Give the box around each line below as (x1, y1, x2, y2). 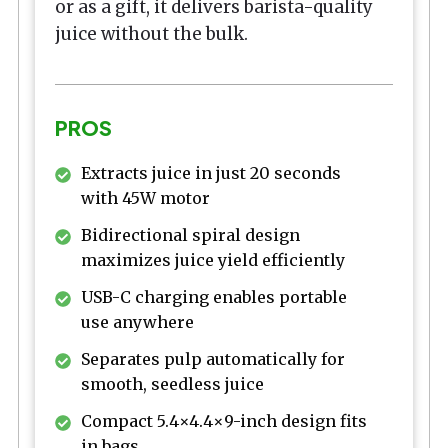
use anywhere (81, 311, 194, 332)
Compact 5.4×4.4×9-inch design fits (81, 410, 367, 431)
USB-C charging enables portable (81, 286, 347, 307)
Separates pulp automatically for (81, 348, 345, 369)
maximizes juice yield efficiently (81, 249, 345, 270)
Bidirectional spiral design (81, 224, 300, 245)
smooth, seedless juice (81, 373, 264, 394)
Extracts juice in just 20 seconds (81, 162, 341, 183)
